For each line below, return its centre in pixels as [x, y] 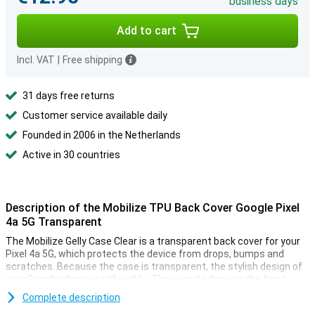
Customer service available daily [95, 115]
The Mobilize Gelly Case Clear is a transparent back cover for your [153, 241]
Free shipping [92, 60]
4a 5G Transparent [54, 222]
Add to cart [146, 31]
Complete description [71, 297]
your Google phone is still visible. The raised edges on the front [146, 279]
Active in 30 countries [71, 155]
